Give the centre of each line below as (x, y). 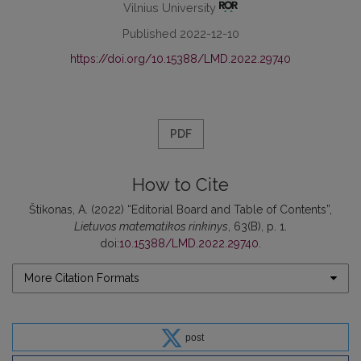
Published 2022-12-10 (180, 33)
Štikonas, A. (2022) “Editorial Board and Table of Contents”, (180, 209)
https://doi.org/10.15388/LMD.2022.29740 (180, 58)
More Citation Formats (82, 278)
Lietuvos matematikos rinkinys (151, 226)
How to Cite (180, 185)
